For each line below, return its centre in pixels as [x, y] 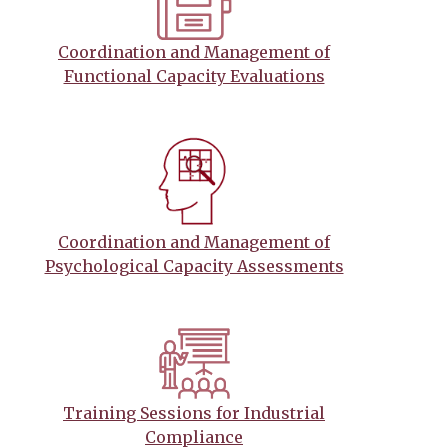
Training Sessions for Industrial [194, 412]
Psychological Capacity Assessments [194, 265]
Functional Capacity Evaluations [194, 75]
